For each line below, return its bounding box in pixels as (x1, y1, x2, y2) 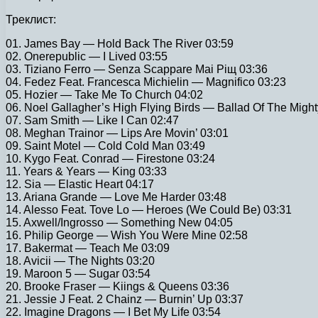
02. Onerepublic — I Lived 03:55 (6, 50, 168, 62)
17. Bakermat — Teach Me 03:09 (6, 241, 170, 254)
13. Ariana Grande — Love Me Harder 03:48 (6, 190, 226, 203)
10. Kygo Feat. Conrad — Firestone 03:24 (6, 152, 215, 165)
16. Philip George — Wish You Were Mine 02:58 (6, 229, 248, 241)
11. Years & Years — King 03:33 (6, 165, 167, 177)
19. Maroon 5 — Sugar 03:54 (6, 267, 150, 280)
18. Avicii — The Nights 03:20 (6, 254, 155, 267)
